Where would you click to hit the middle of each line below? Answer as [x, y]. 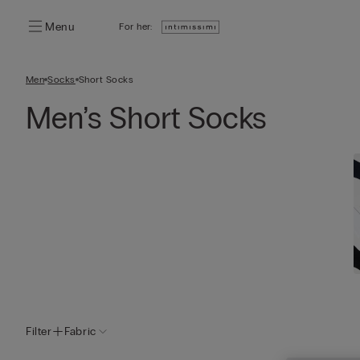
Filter [39, 331]
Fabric [80, 331]
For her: [136, 27]
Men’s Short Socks [146, 118]
